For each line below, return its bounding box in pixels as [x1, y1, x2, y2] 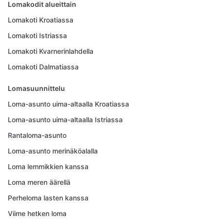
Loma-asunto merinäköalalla [8, 147, 98, 155]
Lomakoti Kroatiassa [8, 16, 73, 24]
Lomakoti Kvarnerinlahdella [8, 47, 93, 55]
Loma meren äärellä [8, 178, 70, 186]
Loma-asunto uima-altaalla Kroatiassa [8, 100, 129, 108]
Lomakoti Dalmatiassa [8, 63, 79, 71]
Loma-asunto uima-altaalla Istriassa [8, 115, 123, 124]
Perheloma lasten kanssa [8, 194, 88, 202]
